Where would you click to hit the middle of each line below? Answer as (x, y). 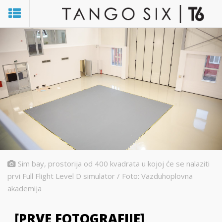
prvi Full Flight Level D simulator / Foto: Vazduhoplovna (100, 176)
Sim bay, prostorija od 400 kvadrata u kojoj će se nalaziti (114, 164)
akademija (25, 188)
